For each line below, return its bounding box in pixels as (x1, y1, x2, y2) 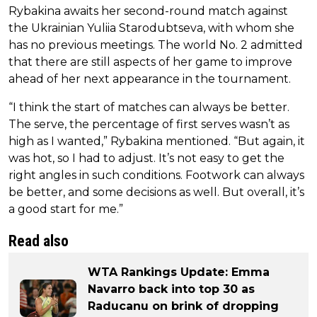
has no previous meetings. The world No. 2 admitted (8, 38, 303, 52)
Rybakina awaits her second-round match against (8, 4, 288, 18)
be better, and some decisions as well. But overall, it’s (8, 185, 304, 200)
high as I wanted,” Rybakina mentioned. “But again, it (8, 134, 305, 149)
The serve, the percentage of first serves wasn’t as (8, 117, 289, 132)
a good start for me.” (8, 202, 123, 217)
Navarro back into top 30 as (88, 282, 255, 296)
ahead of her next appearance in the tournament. (8, 72, 291, 86)
